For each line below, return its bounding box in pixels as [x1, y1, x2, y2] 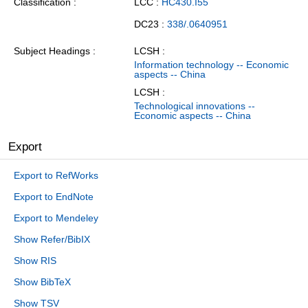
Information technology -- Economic [134, 59, 289, 71]
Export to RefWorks [14, 170, 98, 181]
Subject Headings [14, 45, 90, 57]
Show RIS [14, 255, 56, 267]
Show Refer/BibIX [14, 234, 90, 245]
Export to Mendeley [14, 212, 98, 224]
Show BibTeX [14, 276, 71, 288]
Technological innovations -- [134, 100, 255, 111]
